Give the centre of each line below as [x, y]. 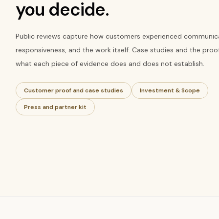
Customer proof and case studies [74, 90]
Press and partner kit [55, 107]
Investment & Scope [170, 90]
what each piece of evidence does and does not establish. [110, 64]
